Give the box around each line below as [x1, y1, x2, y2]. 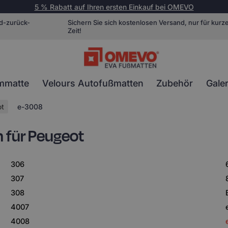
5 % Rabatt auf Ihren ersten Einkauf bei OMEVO [34, 2, 194, 11]
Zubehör [156, 78, 193, 89]
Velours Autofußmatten [42, 78, 144, 89]
